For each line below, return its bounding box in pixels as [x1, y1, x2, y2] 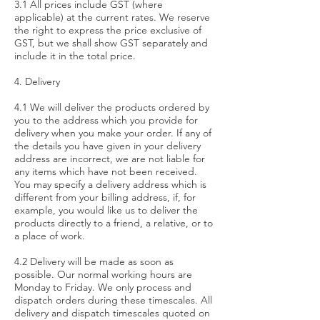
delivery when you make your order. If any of [14, 126, 211, 139]
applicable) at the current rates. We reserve [14, 11, 210, 24]
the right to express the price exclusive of [14, 24, 201, 36]
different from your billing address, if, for [14, 191, 196, 204]
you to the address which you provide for [14, 114, 198, 126]
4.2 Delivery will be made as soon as [14, 255, 174, 268]
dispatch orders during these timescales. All [14, 294, 212, 306]
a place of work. [14, 229, 85, 242]
